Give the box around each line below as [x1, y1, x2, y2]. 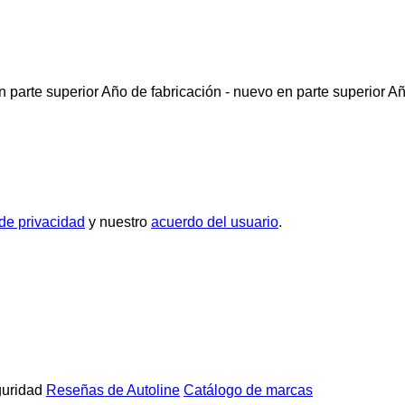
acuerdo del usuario [151, 213, 278, 230]
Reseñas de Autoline [46, 381, 180, 398]
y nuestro [85, 213, 151, 230]
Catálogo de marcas [184, 381, 313, 398]
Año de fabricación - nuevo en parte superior [101, 83, 385, 99]
